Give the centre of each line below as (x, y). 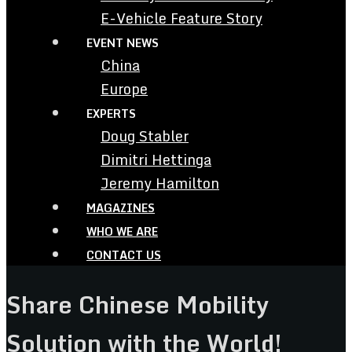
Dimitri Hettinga (156, 159)
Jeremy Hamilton (160, 183)
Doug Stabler (145, 136)
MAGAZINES (121, 208)
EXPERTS (111, 114)
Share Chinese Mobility (137, 304)
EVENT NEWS (123, 43)
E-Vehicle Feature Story (181, 18)
